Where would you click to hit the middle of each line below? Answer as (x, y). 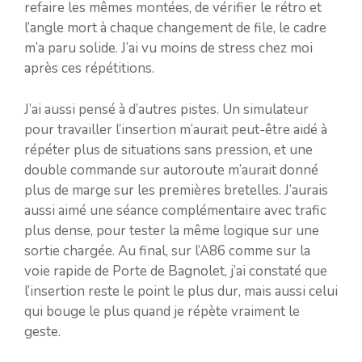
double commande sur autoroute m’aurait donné (171, 170)
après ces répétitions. (89, 69)
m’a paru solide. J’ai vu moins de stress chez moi (168, 48)
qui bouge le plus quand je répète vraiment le (162, 311)
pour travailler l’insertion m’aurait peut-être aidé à (176, 129)
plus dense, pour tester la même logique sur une (172, 230)
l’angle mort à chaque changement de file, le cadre (175, 28)
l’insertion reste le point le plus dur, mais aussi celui (181, 291)
